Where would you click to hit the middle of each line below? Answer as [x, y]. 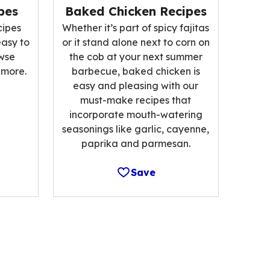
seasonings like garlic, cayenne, [136, 129]
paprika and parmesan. [136, 143]
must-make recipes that [136, 100]
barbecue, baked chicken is [136, 71]
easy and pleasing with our [136, 85]
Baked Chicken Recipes [136, 11]
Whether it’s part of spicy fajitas [136, 27]
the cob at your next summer [136, 56]
